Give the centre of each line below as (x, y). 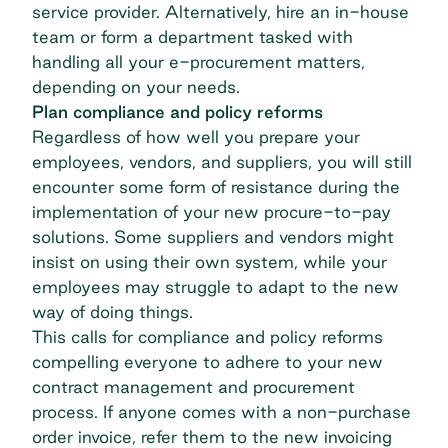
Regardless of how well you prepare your (196, 137)
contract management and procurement (193, 387)
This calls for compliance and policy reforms (207, 337)
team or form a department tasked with (192, 37)
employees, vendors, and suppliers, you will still (222, 162)
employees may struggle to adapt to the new (215, 287)
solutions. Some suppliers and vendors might (213, 237)
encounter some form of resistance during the (216, 187)
